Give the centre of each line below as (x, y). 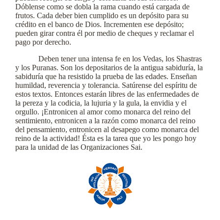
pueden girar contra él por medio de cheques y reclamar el (105, 33)
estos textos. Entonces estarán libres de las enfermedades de (107, 94)
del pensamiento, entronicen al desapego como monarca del (107, 129)
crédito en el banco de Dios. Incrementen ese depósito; (99, 24)
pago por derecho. (43, 42)
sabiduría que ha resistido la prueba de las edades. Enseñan (106, 76)
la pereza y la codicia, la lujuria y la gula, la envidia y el (101, 103)
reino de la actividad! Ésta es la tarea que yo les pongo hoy (106, 138)
